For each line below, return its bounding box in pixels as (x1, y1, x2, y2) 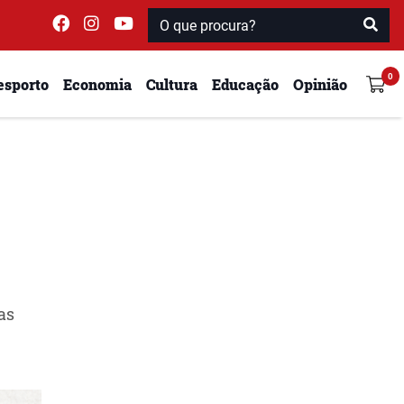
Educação (212, 74, 279, 94)
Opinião (293, 74, 347, 94)
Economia (63, 74, 132, 94)
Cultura (146, 74, 197, 94)
